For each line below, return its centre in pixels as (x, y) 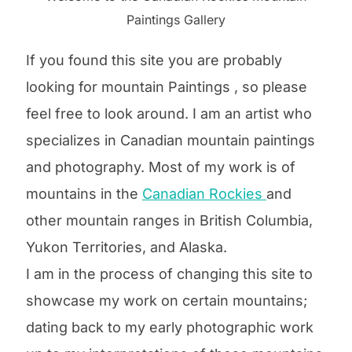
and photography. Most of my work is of (160, 167)
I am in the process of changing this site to (169, 273)
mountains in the (84, 193)
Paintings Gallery (176, 19)
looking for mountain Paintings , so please (166, 86)
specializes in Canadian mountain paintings (170, 140)
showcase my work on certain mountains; (166, 300)
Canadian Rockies (204, 193)
